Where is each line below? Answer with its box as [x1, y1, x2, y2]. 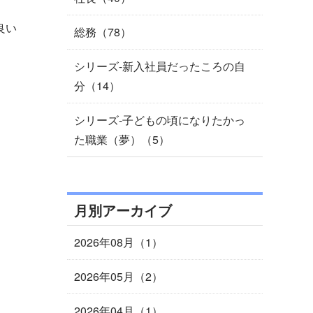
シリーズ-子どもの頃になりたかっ [74, 112, 245, 128]
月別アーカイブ [74, 200, 172, 220]
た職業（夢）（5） [74, 131, 170, 147]
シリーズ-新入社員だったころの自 [74, 58, 245, 74]
